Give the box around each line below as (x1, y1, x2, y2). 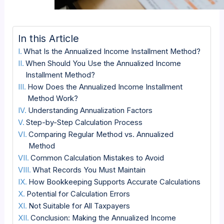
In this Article (18, 32, 79, 45)
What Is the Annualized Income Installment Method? (23, 47, 201, 56)
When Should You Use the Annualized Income (25, 59, 181, 68)
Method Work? (27, 94, 78, 103)
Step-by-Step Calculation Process (26, 118, 143, 127)
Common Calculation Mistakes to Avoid (30, 153, 164, 163)
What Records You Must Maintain (32, 165, 146, 175)
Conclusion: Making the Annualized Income (30, 213, 176, 223)
